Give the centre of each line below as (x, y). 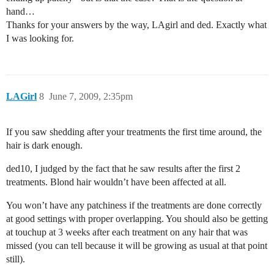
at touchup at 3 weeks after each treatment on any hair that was (127, 232)
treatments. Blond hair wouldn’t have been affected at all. (116, 182)
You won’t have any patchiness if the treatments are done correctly (134, 205)
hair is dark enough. (44, 145)
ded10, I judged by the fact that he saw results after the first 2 (123, 168)
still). (16, 259)
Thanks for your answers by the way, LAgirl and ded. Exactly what (136, 24)
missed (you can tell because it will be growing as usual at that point (137, 245)
